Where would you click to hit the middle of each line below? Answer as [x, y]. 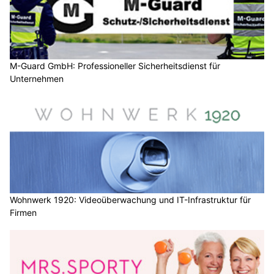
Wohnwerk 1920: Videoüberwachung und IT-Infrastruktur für [130, 200]
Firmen [23, 213]
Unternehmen [37, 78]
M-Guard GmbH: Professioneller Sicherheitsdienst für [115, 65]
